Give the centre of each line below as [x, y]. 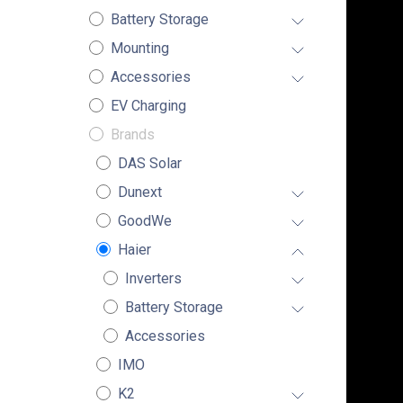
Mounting [139, 48]
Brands [132, 134]
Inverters [153, 278]
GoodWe [144, 221]
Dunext [139, 192]
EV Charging [148, 106]
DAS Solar [149, 163]
